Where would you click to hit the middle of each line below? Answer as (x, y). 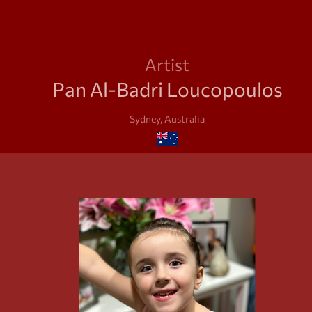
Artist (167, 64)
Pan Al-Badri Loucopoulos (167, 89)
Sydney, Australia (167, 119)
